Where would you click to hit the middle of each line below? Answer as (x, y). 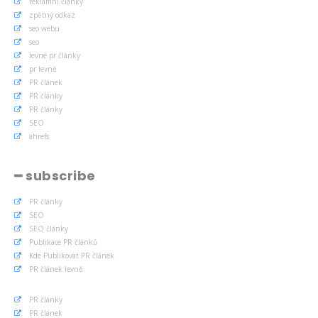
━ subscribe (55, 175)
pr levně (43, 68)
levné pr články (55, 55)
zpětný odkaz (52, 15)
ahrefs (39, 136)
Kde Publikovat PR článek (72, 255)
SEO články (49, 228)
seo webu (44, 28)
